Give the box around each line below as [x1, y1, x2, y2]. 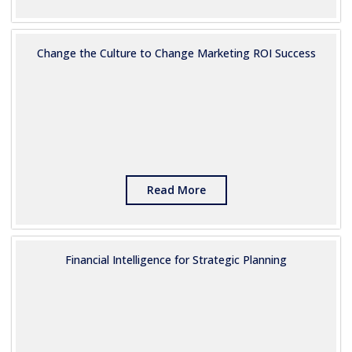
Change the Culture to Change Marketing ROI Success [36, 46, 316, 60]
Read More [146, 182, 206, 197]
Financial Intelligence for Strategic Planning [65, 252, 287, 267]
